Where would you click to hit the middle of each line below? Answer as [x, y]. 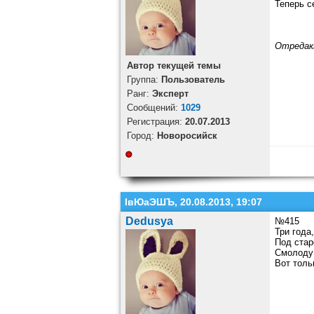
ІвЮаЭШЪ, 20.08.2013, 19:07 [193, 202]
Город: [142, 136]
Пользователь [193, 80]
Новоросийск [187, 136]
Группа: [144, 80]
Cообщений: [153, 108]
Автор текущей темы [173, 66]
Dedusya [149, 221]
